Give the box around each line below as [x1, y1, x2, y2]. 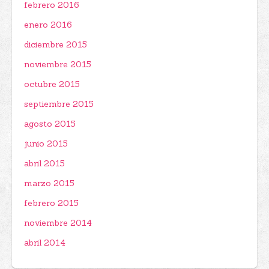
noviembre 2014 [24, 217, 92, 228]
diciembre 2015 [24, 39, 87, 50]
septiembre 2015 [24, 98, 94, 109]
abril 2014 [24, 237, 65, 248]
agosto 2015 [24, 118, 76, 129]
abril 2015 [24, 158, 65, 169]
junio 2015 [24, 138, 68, 149]
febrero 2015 [24, 198, 79, 208]
